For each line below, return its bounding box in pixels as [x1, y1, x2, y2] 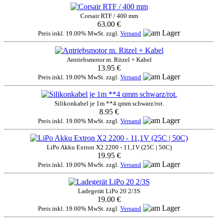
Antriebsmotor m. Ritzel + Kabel [66, 55, 152, 63]
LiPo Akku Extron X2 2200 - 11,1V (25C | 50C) [46, 143, 172, 151]
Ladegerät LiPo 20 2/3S [78, 187, 140, 195]
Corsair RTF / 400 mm [80, 12, 138, 19]
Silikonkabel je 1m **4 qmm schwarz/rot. [54, 99, 164, 107]
